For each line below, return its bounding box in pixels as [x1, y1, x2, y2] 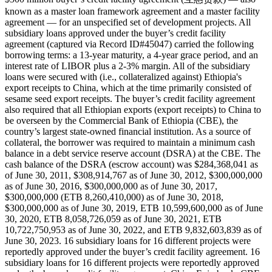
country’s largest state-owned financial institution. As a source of [5, 126, 251, 137]
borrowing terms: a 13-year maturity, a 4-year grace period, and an [5, 49, 258, 60]
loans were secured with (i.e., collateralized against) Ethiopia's [5, 71, 242, 82]
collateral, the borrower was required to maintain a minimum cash [5, 137, 255, 148]
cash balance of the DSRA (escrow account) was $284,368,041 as [5, 158, 258, 169]
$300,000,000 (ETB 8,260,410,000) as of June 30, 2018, [5, 191, 223, 202]
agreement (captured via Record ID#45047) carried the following [5, 38, 254, 49]
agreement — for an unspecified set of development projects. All [5, 16, 251, 27]
